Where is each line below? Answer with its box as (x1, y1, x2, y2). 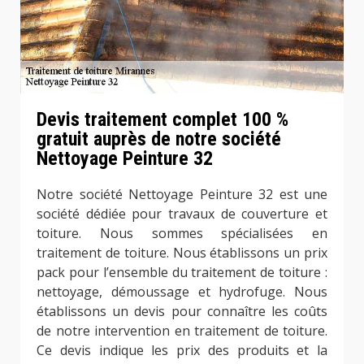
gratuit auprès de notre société (37, 128, 281, 151)
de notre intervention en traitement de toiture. (37, 322, 327, 340)
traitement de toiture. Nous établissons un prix (37, 244, 327, 262)
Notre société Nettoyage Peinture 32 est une (37, 185, 327, 204)
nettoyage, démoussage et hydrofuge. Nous (37, 283, 327, 301)
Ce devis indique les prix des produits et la (37, 341, 327, 360)
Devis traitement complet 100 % (37, 108, 288, 132)
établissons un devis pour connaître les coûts (37, 302, 327, 321)
